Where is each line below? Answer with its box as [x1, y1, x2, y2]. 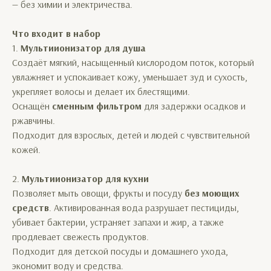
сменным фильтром [52, 100, 142, 112]
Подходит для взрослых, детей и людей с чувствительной [12, 129, 250, 141]
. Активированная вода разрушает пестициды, [49, 201, 239, 214]
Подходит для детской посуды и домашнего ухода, [12, 245, 228, 257]
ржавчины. [12, 114, 55, 126]
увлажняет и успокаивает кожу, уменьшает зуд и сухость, [12, 71, 247, 83]
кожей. [12, 143, 41, 155]
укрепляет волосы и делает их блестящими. [12, 85, 190, 97]
